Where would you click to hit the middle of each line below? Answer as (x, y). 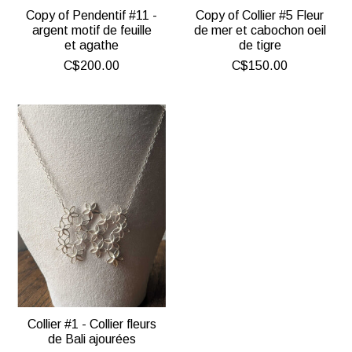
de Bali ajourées (92, 339)
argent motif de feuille (92, 31)
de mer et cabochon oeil (260, 31)
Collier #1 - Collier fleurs (92, 324)
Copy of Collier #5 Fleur (260, 16)
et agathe (92, 46)
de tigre (260, 46)
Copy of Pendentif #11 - (92, 16)
